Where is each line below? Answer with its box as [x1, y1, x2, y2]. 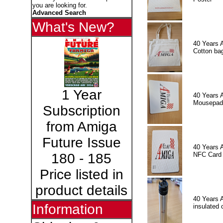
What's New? [32, 19, 114, 35]
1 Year [61, 87, 102, 103]
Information [32, 202, 103, 217]
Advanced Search [32, 9, 86, 16]
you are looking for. [32, 1, 87, 9]
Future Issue [42, 135, 121, 150]
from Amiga [46, 119, 117, 134]
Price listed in [39, 167, 123, 182]
